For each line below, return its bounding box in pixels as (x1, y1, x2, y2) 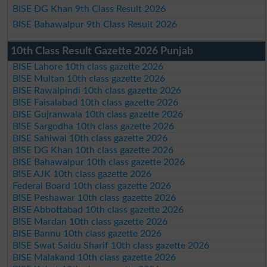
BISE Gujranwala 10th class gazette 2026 (13, 110, 184, 120)
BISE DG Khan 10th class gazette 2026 (13, 145, 174, 156)
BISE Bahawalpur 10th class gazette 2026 (13, 157, 185, 167)
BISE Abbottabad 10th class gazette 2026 (13, 205, 184, 215)
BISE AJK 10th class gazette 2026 (13, 169, 152, 179)
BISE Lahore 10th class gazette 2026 (13, 62, 164, 72)
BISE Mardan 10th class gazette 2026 (13, 217, 168, 227)
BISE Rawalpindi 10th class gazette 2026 (13, 86, 182, 96)
